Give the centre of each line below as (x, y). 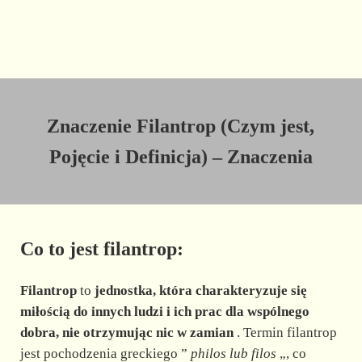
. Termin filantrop (285, 332)
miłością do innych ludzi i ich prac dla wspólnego (164, 311)
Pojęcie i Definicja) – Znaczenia (181, 157)
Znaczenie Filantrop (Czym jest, (181, 126)
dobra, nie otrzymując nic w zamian (126, 332)
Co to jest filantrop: (101, 249)
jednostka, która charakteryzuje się (200, 290)
